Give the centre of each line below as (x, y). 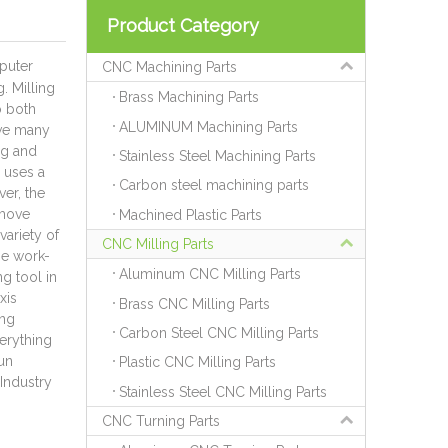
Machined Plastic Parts (190, 214)
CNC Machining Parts (169, 67)
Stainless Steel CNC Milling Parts (223, 391)
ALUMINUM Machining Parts (208, 126)
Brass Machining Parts (189, 97)
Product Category (183, 25)
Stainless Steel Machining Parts (217, 156)
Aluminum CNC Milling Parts (210, 274)
